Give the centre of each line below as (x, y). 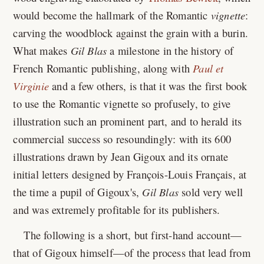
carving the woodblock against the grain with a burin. (131, 33)
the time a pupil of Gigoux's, (78, 192)
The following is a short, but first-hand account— (133, 235)
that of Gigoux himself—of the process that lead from (132, 253)
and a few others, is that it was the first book (148, 86)
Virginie (31, 86)
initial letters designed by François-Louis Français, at (130, 174)
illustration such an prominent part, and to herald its (128, 121)
